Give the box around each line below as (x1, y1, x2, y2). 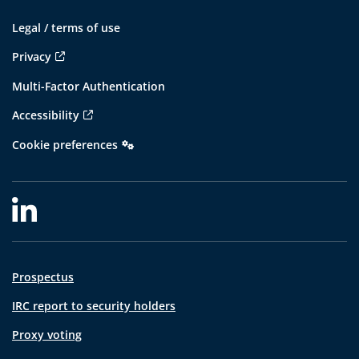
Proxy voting (12, 327, 82, 342)
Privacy (12, 49, 51, 64)
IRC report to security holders (12, 298, 175, 313)
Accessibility (12, 107, 79, 123)
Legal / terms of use (12, 20, 120, 35)
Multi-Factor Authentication (12, 79, 165, 94)
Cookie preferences (12, 137, 118, 152)
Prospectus (12, 269, 74, 284)
